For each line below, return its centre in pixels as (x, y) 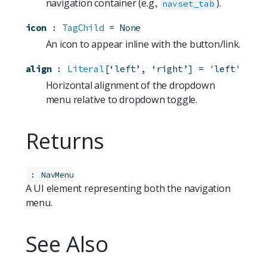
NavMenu (57, 175)
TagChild (83, 27)
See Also (67, 243)
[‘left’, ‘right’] (149, 69)
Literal (86, 69)
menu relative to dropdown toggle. (121, 100)
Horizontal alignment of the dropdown (130, 86)
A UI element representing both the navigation (128, 188)
